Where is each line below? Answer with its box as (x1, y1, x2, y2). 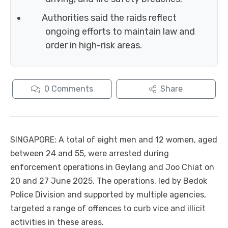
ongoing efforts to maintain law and (45, 26, 195, 38)
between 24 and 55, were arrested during (10, 149, 169, 159)
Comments (51, 84, 93, 94)
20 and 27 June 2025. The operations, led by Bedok (10, 176, 207, 186)
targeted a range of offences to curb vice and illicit (10, 204, 206, 214)
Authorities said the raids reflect (41, 12, 177, 24)
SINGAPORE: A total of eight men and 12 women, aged (10, 135, 217, 145)
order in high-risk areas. (45, 40, 142, 51)
